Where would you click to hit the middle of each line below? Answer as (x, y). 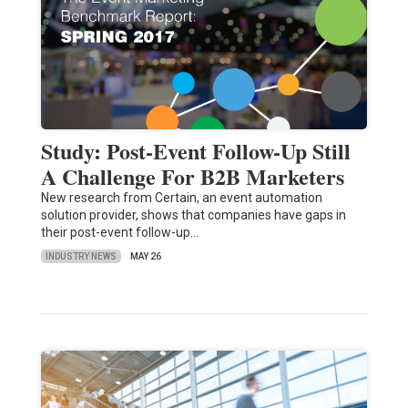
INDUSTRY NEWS (81, 256)
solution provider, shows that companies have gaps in (193, 215)
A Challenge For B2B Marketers (192, 177)
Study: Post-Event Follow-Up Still (195, 151)
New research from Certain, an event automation (181, 198)
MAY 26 (145, 257)
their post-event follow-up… (119, 233)
